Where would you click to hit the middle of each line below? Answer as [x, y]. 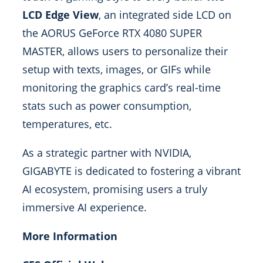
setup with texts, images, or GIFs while [117, 69]
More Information [70, 236]
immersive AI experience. [85, 207]
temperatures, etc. [67, 124]
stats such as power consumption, [107, 106]
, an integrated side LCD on [165, 15]
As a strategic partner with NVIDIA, [107, 153]
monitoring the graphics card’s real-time [122, 87]
